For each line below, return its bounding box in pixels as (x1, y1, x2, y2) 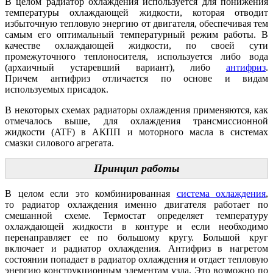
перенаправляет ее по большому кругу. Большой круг (5, 232, 268, 243)
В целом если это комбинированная (5, 188, 177, 199)
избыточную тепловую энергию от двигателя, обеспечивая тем (5, 18, 268, 29)
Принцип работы (94, 162, 179, 175)
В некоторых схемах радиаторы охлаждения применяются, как (5, 105, 268, 116)
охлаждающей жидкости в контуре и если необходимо (5, 221, 268, 232)
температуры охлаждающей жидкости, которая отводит (5, 7, 268, 18)
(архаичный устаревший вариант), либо (5, 62, 226, 73)
